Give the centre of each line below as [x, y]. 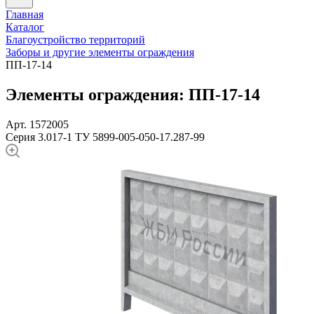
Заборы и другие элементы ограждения [100, 52]
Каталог [25, 27]
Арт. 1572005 [37, 124]
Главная [25, 14]
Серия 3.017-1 [39, 137]
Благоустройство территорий [75, 40]
